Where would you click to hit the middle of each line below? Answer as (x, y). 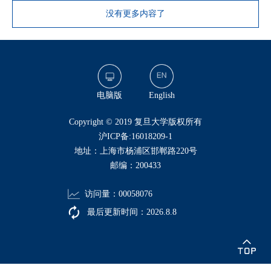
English (162, 95)
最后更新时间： (116, 212)
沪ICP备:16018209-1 (135, 136)
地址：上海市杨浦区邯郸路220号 (135, 151)
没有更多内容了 (135, 14)
